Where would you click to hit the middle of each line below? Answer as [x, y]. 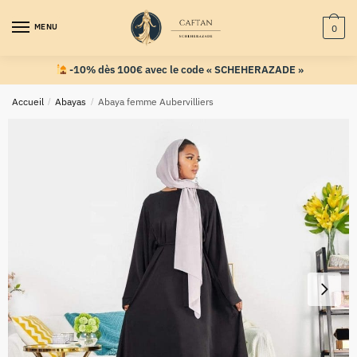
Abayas [71, 101]
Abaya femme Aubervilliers [155, 101]
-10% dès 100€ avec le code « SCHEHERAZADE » [186, 69]
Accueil [28, 101]
